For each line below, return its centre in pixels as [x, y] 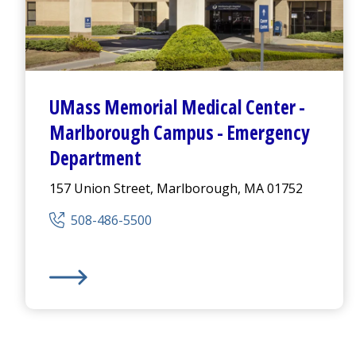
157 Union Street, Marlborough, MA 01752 [176, 188]
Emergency [268, 132]
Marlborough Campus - [138, 132]
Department [95, 157]
